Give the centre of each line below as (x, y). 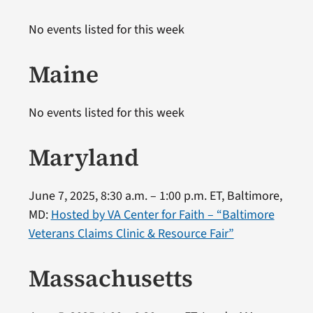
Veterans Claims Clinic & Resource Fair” (131, 233)
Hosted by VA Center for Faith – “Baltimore (162, 214)
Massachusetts (110, 278)
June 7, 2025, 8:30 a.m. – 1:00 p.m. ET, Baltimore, (155, 196)
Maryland (83, 157)
